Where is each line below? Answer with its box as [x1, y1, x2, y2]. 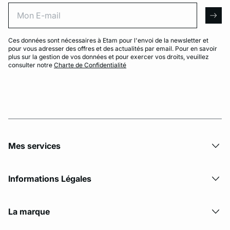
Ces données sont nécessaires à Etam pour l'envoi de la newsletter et [8, 36, 208, 44]
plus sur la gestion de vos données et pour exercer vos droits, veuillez [8, 52, 209, 61]
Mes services [8, 140, 61, 151]
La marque [8, 206, 50, 217]
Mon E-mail [197, 3, 223, 9]
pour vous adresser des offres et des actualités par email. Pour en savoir [8, 44, 217, 52]
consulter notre [8, 61, 54, 69]
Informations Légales [8, 173, 91, 184]
